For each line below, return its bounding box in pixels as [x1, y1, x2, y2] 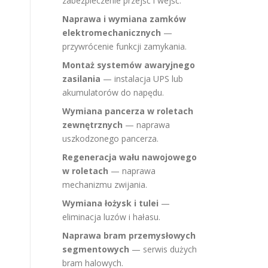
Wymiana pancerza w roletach [62, 105, 193, 117]
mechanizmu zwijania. [62, 179, 147, 190]
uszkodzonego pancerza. [62, 133, 159, 144]
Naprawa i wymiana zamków [62, 13, 186, 25]
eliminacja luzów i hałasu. [62, 211, 160, 223]
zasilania [62, 73, 100, 84]
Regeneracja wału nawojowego [62, 151, 197, 163]
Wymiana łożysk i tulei [62, 197, 159, 209]
